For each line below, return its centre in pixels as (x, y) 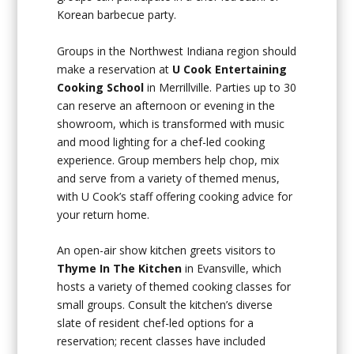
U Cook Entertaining (230, 69)
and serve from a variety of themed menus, (169, 178)
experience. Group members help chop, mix (168, 160)
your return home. (104, 214)
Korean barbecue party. (117, 15)
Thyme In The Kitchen (120, 268)
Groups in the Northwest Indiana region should (177, 51)
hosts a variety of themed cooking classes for (174, 286)
